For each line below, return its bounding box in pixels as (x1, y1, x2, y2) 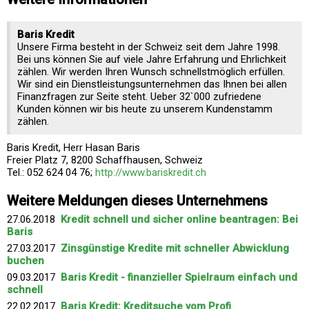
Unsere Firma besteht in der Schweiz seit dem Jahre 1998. (17, 40, 280, 53)
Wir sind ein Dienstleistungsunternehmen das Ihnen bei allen (17, 77, 287, 90)
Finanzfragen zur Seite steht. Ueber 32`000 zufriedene (17, 90, 261, 103)
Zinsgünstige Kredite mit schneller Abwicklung (61, 241, 289, 255)
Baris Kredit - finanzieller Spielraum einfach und (61, 270, 297, 283)
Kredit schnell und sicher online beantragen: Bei (61, 212, 298, 226)
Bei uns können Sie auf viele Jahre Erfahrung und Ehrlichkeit (17, 52, 286, 66)
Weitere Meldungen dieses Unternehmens (7, 192, 268, 209)
